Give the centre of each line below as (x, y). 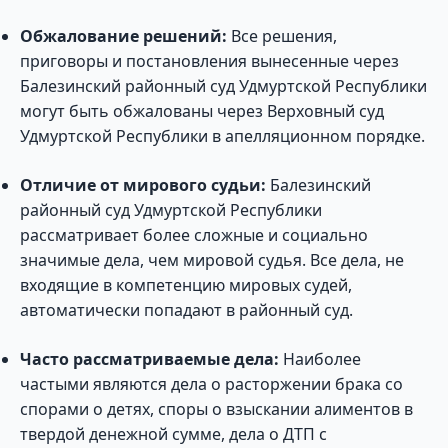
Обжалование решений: (123, 36)
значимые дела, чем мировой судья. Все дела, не (212, 260)
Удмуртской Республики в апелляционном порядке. (222, 136)
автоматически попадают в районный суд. (186, 310)
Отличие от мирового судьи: (143, 185)
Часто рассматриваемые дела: (149, 359)
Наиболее (320, 359)
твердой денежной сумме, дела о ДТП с (173, 434)
